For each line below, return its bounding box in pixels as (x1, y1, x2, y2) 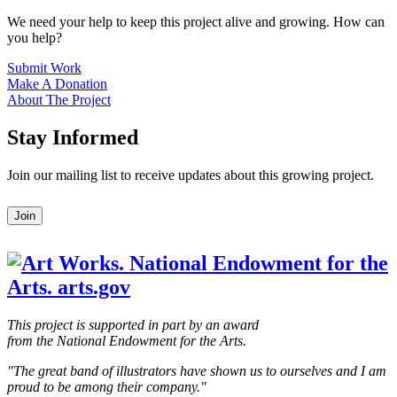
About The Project (7, 92, 111, 108)
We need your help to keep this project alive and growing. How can (7, 14, 385, 30)
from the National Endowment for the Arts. (7, 332, 246, 348)
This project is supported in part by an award (7, 316, 259, 332)
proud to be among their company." (7, 378, 206, 394)
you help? (7, 30, 62, 46)
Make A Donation (7, 76, 107, 92)
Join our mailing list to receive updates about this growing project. (7, 167, 374, 183)
